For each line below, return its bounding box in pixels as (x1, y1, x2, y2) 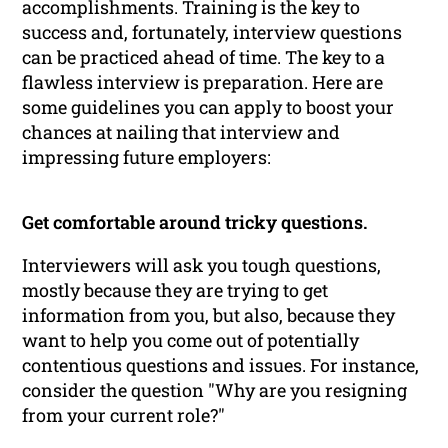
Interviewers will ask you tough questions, (22, 253, 382, 278)
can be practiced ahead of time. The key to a (22, 45, 386, 70)
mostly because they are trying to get (22, 278, 329, 303)
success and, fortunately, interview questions (22, 20, 403, 45)
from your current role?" (22, 403, 226, 428)
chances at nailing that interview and (22, 120, 341, 145)
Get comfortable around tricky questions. (22, 210, 369, 235)
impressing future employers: (22, 145, 272, 170)
